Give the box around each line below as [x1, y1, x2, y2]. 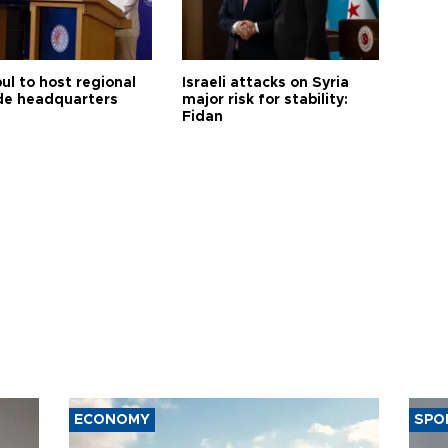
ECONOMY [74, 413, 150, 427]
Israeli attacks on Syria [182, 76, 350, 90]
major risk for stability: [182, 93, 349, 107]
